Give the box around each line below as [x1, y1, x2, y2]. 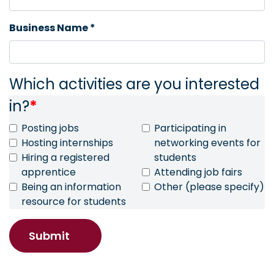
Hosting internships [21, 136, 113, 150]
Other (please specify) [154, 180, 264, 194]
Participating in [154, 121, 226, 136]
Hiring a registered [21, 150, 109, 165]
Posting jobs [21, 121, 79, 136]
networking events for [154, 136, 261, 150]
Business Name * [9, 21, 95, 35]
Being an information [21, 180, 121, 194]
